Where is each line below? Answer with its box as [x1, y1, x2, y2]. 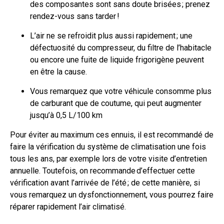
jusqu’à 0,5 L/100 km [30, 110, 102, 120]
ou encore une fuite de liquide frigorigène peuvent [30, 55, 204, 65]
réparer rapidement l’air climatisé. [10, 202, 126, 212]
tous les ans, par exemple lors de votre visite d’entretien [10, 154, 207, 164]
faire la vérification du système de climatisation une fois [10, 142, 206, 152]
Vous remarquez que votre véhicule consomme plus [30, 86, 211, 96]
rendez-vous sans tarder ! [30, 11, 119, 21]
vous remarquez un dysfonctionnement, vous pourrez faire [10, 190, 213, 200]
